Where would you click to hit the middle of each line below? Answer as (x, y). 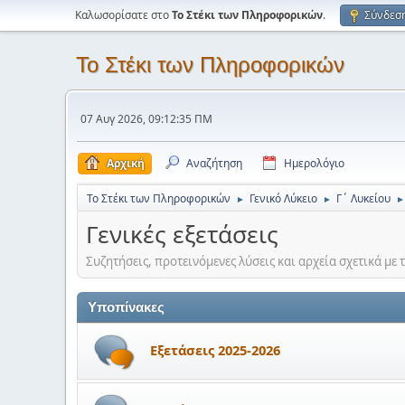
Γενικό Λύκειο (283, 198)
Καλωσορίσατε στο (123, 15)
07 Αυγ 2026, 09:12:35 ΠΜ (146, 118)
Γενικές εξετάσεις (182, 234)
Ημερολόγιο (314, 163)
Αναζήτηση (214, 163)
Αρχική (126, 163)
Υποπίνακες (126, 307)
